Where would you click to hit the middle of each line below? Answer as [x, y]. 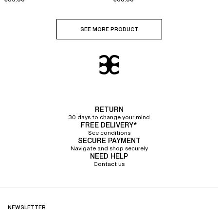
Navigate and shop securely [109, 148]
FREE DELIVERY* [109, 125]
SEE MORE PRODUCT [109, 29]
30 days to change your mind [109, 117]
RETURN [109, 109]
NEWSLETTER [27, 208]
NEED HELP [109, 156]
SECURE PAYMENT [109, 141]
